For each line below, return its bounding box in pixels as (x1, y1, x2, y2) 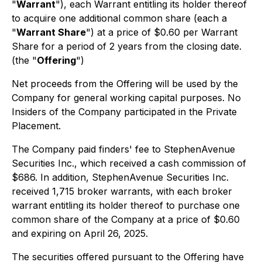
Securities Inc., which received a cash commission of (12, 157, 246, 169)
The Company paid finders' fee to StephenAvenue (12, 143, 235, 155)
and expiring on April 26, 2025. (12, 227, 148, 239)
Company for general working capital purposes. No (12, 92, 241, 104)
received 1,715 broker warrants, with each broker (12, 185, 232, 197)
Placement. (12, 120, 61, 132)
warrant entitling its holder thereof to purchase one (12, 199, 240, 211)
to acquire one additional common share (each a (12, 12, 227, 24)
